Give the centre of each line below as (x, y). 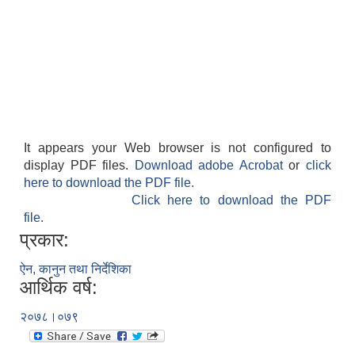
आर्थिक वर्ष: (59, 288)
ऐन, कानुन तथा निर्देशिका (76, 269)
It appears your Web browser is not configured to (177, 148)
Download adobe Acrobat (212, 166)
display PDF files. (79, 166)
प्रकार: (44, 240)
